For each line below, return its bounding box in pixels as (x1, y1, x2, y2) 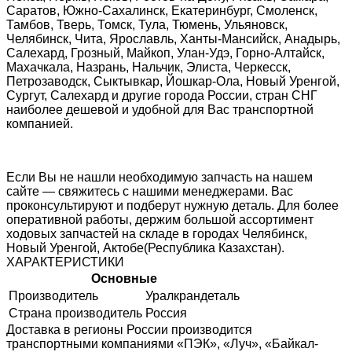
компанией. (6, 117, 73, 131)
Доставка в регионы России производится (6, 323, 252, 337)
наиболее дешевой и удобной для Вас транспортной (6, 103, 313, 117)
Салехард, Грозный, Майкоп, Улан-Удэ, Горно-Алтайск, (6, 46, 324, 60)
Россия (145, 306, 187, 321)
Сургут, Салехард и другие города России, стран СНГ (6, 89, 317, 103)
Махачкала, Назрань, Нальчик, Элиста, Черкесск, (6, 60, 291, 75)
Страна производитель (9, 306, 142, 321)
